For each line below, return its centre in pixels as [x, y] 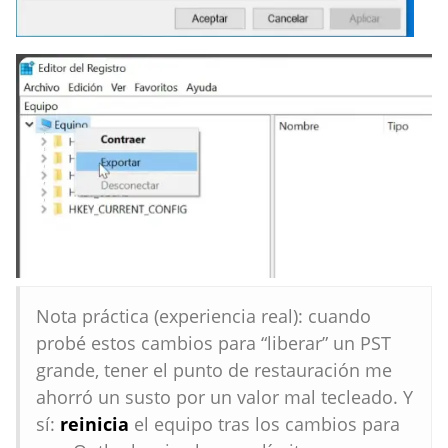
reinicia [94, 424]
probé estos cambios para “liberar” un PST [213, 343]
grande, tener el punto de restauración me [214, 370]
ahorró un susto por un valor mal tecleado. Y [224, 397]
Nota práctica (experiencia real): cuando [203, 316]
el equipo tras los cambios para [264, 424]
